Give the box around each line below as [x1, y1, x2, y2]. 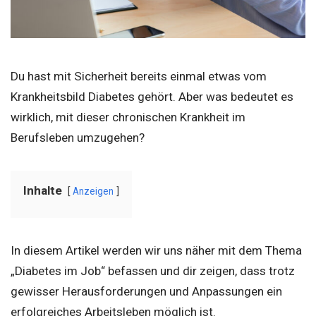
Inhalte [23, 183, 62, 197]
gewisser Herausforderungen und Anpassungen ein [11, 284, 282, 298]
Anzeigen [73, 186, 114, 197]
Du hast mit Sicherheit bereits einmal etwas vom [11, 69, 267, 83]
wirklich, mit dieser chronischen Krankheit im [11, 110, 245, 124]
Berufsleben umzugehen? [11, 130, 145, 145]
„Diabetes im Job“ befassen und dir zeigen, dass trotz [11, 264, 295, 278]
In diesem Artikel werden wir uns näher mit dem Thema [11, 243, 302, 257]
